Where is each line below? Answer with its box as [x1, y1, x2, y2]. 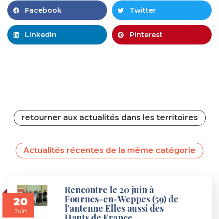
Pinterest [130, 30, 163, 40]
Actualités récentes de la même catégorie [23, 146, 196, 155]
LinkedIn [25, 30, 57, 40]
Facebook [25, 6, 62, 15]
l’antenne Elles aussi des [65, 202, 164, 215]
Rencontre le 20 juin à [65, 184, 154, 196]
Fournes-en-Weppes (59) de [65, 193, 179, 205]
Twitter [130, 6, 156, 15]
